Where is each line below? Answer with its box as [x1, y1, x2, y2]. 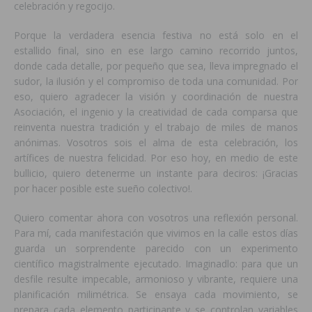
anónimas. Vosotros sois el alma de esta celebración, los [14, 136, 298, 150]
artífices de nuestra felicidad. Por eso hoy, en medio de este [14, 151, 298, 165]
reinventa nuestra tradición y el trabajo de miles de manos [14, 120, 298, 134]
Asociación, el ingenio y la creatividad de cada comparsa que [14, 105, 298, 119]
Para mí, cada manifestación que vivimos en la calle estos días [14, 226, 298, 240]
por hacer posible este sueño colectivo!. [14, 182, 192, 196]
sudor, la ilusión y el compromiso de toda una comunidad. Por [14, 75, 298, 88]
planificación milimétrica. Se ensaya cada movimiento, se [14, 288, 298, 302]
